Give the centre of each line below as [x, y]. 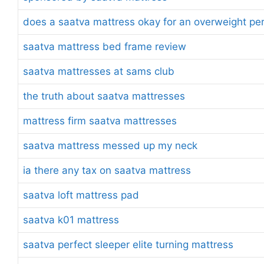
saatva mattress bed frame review [105, 46]
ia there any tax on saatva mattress [107, 170]
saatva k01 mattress [71, 220]
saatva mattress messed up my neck [110, 145]
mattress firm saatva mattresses [100, 121]
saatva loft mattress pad [81, 195]
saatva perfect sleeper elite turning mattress [128, 244]
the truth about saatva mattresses [104, 96]
